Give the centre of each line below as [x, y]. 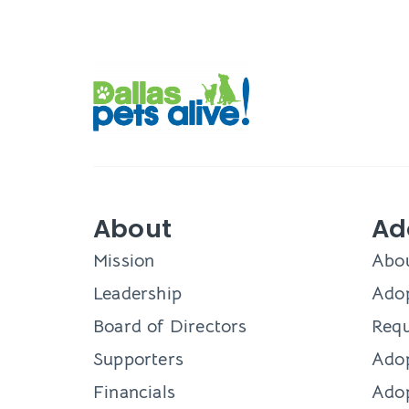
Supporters [138, 360]
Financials [134, 393]
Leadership [137, 294]
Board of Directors [170, 327]
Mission [124, 261]
